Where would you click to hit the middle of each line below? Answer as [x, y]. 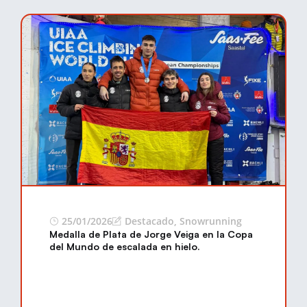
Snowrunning [211, 221]
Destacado [149, 221]
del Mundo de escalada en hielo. [125, 246]
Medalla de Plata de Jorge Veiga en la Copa [151, 234]
